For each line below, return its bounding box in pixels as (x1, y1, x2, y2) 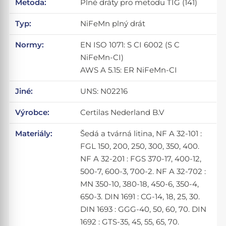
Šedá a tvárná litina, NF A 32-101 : (80, 129, 202, 139)
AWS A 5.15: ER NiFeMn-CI (80, 66, 178, 75)
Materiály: (15, 129, 53, 139)
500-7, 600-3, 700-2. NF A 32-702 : (80, 167, 206, 177)
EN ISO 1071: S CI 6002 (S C (80, 40, 180, 50)
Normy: (15, 40, 44, 50)
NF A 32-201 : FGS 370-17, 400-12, (80, 154, 202, 164)
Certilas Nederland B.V (80, 108, 164, 118)
